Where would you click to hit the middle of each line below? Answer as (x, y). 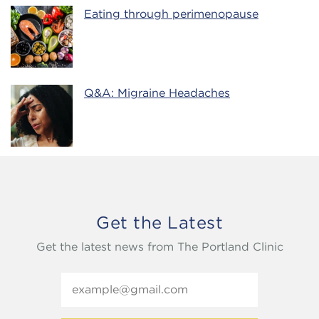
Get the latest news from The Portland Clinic (159, 247)
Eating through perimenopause (171, 14)
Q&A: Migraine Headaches (157, 93)
